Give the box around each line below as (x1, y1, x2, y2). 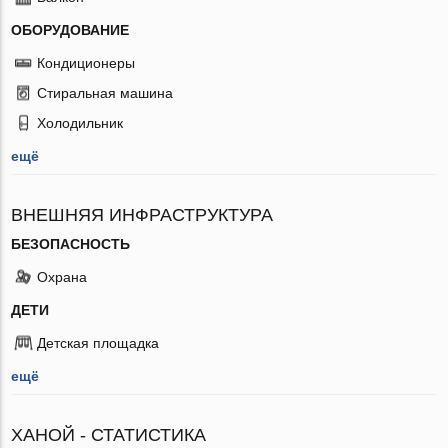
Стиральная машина (37, 84, 174, 101)
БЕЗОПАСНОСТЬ (11, 235, 131, 252)
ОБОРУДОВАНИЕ (11, 21, 130, 38)
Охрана (37, 268, 88, 285)
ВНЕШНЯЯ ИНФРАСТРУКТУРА (11, 204, 274, 225)
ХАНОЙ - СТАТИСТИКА (11, 424, 207, 445)
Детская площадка (37, 334, 160, 351)
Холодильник (37, 114, 124, 131)
